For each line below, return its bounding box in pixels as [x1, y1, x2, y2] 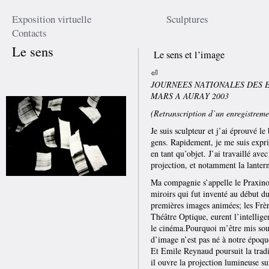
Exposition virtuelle [12, 12, 91, 26]
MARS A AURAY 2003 [151, 90, 229, 101]
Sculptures [166, 12, 208, 26]
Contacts [12, 26, 47, 40]
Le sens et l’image [151, 48, 225, 61]
